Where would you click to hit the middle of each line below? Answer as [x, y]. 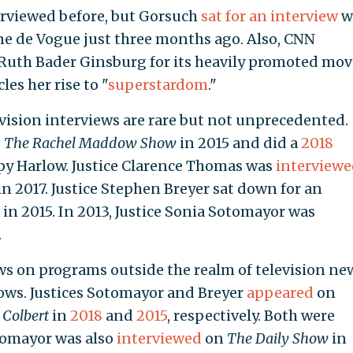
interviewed [159, 338]
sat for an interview [269, 16]
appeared [280, 292]
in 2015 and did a [238, 143]
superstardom [158, 84]
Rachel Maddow [84, 143]
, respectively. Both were [251, 315]
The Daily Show [277, 338]
